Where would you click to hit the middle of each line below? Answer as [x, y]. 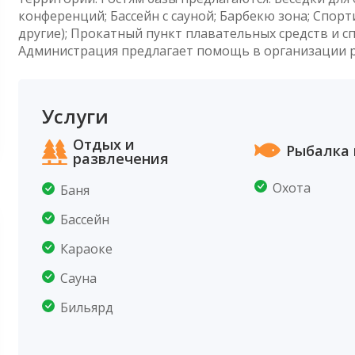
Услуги [76, 116]
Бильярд [87, 307]
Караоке [87, 249]
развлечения [121, 158]
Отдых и [104, 144]
